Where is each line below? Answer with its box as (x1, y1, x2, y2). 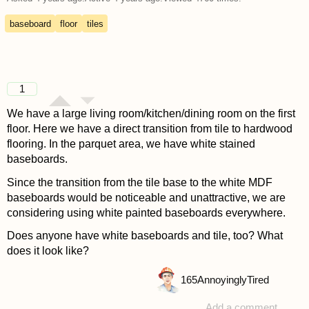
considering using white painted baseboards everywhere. (6, 206, 286, 219)
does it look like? (6, 244, 89, 257)
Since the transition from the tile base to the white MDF (6, 176, 272, 188)
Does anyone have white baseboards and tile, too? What (6, 229, 283, 241)
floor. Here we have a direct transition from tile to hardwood (6, 123, 292, 135)
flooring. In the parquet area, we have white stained (6, 138, 255, 150)
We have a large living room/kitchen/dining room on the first (6, 108, 295, 120)
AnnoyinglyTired (197, 274, 269, 286)
